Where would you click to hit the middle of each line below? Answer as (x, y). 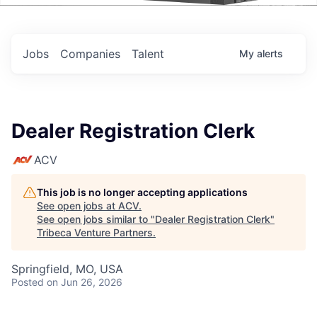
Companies (90, 54)
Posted (28, 282)
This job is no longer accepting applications (142, 192)
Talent (148, 54)
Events (74, 24)
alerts (270, 53)
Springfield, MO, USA (67, 269)
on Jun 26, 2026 (85, 282)
